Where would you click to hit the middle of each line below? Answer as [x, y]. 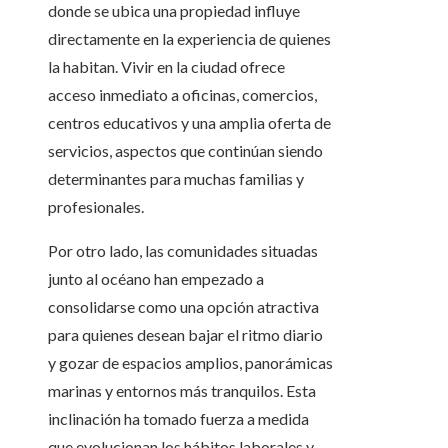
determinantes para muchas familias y [176, 179]
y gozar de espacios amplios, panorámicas [190, 363]
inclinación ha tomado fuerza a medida [178, 419]
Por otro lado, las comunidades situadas [183, 251]
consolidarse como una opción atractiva [183, 307]
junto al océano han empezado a [156, 279]
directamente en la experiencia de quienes [189, 39]
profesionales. [96, 207]
